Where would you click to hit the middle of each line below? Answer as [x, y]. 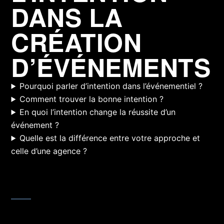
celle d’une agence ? [49, 151]
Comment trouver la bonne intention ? [92, 99]
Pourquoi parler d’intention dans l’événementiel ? [111, 86]
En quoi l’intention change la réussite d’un [98, 112]
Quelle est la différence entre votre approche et [110, 138]
